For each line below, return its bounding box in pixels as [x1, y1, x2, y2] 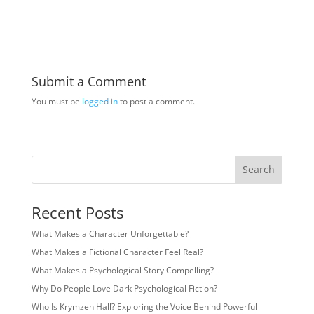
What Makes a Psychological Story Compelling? [31, 264, 214, 276]
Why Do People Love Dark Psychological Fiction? [31, 282, 217, 294]
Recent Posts [31, 201, 123, 223]
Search [243, 163, 275, 177]
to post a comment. [117, 95, 195, 107]
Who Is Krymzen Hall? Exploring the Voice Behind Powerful [31, 300, 257, 313]
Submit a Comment [31, 72, 146, 90]
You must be [31, 95, 82, 107]
